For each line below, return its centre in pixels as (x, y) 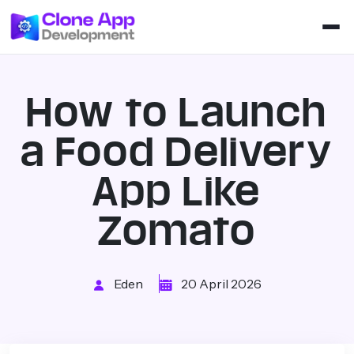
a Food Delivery (177, 152)
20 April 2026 (220, 284)
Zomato (177, 231)
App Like (177, 191)
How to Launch (177, 112)
